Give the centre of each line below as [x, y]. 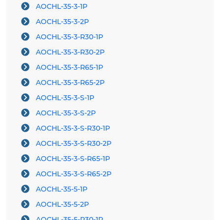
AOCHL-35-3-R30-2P [70, 52]
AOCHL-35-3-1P [62, 7]
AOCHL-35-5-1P [62, 189]
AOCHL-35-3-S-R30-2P [74, 144]
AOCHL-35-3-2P [62, 22]
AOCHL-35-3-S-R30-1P [73, 128]
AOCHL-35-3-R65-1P [69, 68]
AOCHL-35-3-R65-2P [70, 83]
